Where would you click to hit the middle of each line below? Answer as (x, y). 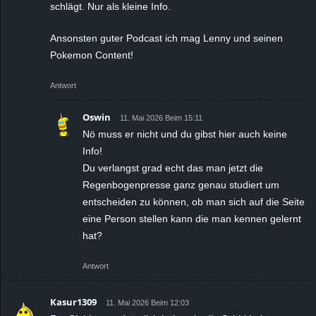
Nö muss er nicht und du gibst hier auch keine (185, 134)
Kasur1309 (73, 302)
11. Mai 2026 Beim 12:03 (147, 302)
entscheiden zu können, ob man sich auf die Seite (194, 201)
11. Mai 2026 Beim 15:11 (161, 117)
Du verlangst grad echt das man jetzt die (173, 168)
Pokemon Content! (92, 55)
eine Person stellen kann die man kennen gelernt (192, 218)
